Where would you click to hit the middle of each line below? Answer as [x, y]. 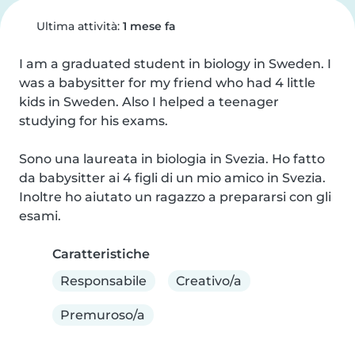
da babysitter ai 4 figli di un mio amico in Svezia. [172, 178]
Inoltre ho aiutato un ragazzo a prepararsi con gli [175, 197]
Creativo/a [209, 281]
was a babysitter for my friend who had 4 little [167, 83]
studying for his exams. [94, 121]
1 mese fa [149, 26]
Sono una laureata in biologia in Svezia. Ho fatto [172, 159]
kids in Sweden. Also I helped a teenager [149, 102]
